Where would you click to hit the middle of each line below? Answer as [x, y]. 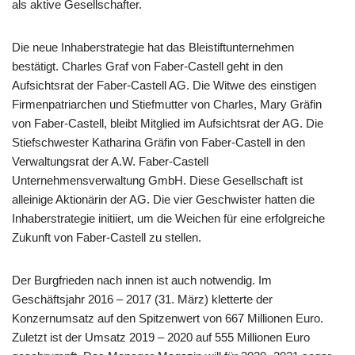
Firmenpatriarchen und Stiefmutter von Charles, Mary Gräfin [167, 105]
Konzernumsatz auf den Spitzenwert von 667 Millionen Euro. [168, 319]
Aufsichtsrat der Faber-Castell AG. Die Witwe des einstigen [164, 86]
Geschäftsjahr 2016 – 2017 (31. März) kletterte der [142, 300]
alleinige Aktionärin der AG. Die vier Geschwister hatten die [163, 200]
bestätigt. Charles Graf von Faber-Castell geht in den [147, 67]
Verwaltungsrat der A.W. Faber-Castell [110, 162]
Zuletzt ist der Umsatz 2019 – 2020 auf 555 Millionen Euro [161, 338]
